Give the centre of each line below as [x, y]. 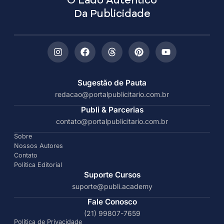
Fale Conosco [112, 202]
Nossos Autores [38, 146]
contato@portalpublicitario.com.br [112, 121]
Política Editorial [38, 165]
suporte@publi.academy [112, 186]
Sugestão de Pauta [112, 83]
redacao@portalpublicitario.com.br [112, 94]
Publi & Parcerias [112, 110]
